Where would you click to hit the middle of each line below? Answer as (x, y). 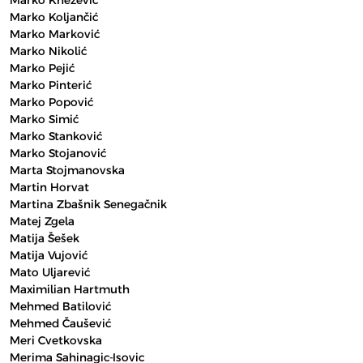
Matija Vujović (49, 255)
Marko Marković (55, 34)
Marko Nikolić (48, 51)
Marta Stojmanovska (67, 170)
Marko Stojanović (58, 153)
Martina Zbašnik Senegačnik (88, 204)
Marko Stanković (56, 136)
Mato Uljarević (50, 272)
